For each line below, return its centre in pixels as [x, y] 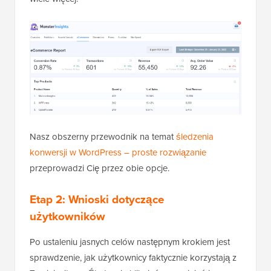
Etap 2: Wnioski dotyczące [97, 199]
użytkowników [67, 216]
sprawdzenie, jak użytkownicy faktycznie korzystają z [133, 257]
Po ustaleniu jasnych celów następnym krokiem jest [130, 241]
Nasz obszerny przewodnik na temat [103, 136]
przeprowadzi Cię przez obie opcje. [100, 168]
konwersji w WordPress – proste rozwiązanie [118, 152]
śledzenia [195, 136]
